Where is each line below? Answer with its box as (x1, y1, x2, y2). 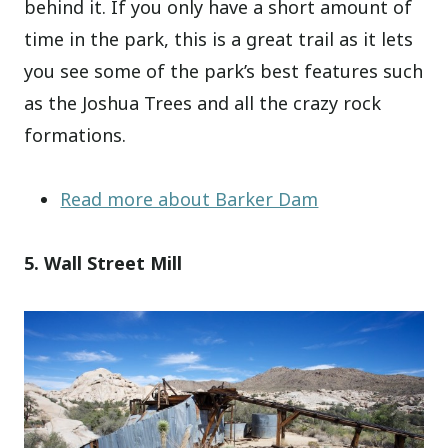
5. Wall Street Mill (24, 251, 183, 276)
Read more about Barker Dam (60, 187, 319, 212)
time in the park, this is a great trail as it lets (24, 27, 414, 52)
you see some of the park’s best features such (24, 59, 424, 84)
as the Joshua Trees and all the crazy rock (24, 91, 382, 116)
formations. (24, 123, 127, 148)
